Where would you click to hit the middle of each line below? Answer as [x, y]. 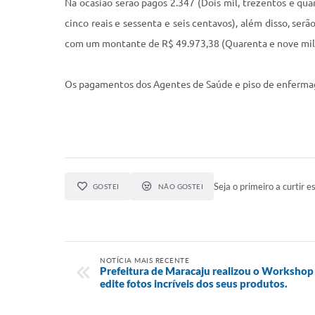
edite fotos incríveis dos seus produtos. [194, 283]
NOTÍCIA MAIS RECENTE [144, 260]
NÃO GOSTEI [181, 186]
